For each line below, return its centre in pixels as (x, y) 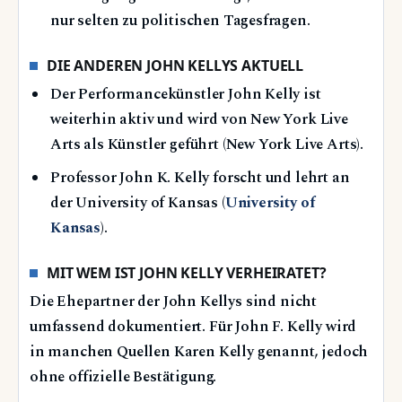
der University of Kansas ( (138, 204)
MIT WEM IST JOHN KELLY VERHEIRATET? (187, 272)
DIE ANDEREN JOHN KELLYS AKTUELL (175, 65)
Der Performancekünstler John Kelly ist (186, 95)
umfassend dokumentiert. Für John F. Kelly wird (193, 328)
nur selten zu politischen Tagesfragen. (180, 22)
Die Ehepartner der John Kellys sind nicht (174, 302)
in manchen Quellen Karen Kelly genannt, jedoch (199, 353)
